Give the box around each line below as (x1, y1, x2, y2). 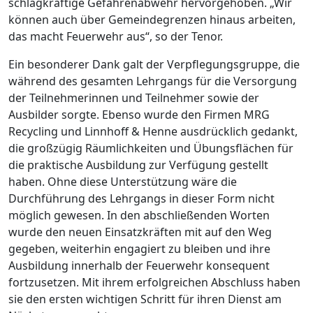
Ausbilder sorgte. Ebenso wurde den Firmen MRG (8, 106, 270, 122)
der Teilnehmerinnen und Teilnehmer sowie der (8, 89, 259, 105)
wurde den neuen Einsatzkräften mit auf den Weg (8, 224, 272, 240)
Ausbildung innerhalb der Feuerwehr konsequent (8, 257, 270, 273)
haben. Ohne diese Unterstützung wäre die (8, 173, 237, 189)
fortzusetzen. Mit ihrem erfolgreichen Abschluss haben (8, 274, 300, 290)
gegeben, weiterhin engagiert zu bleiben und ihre (8, 240, 270, 256)
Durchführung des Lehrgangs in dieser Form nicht (8, 190, 275, 206)
